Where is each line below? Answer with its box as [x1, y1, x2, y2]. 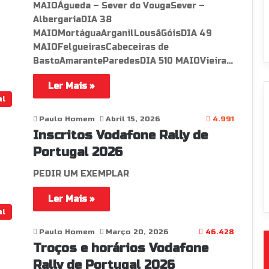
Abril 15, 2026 [105, 115, 160, 123]
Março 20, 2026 [105, 228, 169, 236]
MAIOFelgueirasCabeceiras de [32, 42, 169, 52]
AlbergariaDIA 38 [32, 14, 112, 25]
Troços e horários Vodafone [32, 241, 208, 256]
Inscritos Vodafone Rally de [32, 128, 208, 143]
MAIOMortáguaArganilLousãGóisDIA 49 [32, 28, 212, 38]
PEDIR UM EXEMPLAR [32, 169, 129, 179]
